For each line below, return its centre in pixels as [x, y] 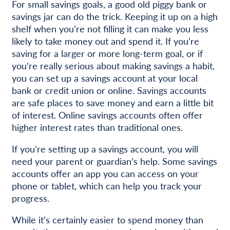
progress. [30, 198]
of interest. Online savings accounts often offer [107, 114]
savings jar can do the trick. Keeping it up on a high [114, 16]
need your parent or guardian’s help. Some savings [114, 161]
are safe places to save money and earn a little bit [112, 102]
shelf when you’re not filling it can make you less [110, 28]
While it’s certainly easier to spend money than [107, 219]
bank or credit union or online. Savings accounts [109, 90]
